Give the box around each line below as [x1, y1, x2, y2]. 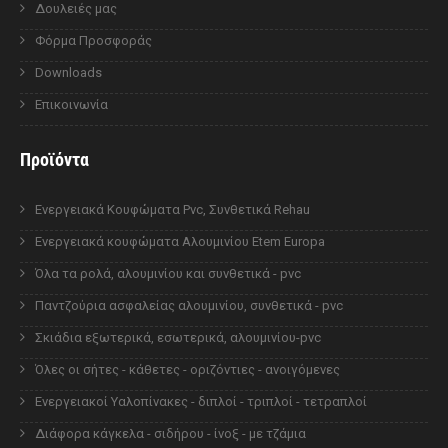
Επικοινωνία [35, 96, 108, 112]
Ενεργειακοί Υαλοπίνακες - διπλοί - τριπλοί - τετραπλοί [35, 393, 367, 409]
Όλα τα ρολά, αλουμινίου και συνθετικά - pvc [35, 265, 301, 281]
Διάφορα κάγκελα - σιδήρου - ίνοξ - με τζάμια [35, 425, 306, 441]
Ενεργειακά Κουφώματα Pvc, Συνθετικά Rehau [35, 201, 310, 217]
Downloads [35, 64, 102, 80]
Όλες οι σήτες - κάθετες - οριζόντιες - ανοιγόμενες [35, 361, 340, 377]
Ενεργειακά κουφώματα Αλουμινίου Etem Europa [35, 233, 325, 249]
